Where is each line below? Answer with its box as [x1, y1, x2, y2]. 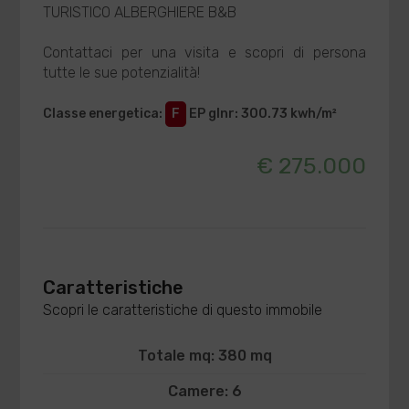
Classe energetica [43, 106, 160, 121]
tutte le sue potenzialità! [43, 64, 201, 81]
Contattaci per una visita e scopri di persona [43, 44, 366, 61]
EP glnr [189, 106, 236, 121]
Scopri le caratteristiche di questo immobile [43, 301, 323, 319]
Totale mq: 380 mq [137, 347, 272, 364]
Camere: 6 [167, 383, 242, 400]
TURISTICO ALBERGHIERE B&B [43, 4, 237, 21]
